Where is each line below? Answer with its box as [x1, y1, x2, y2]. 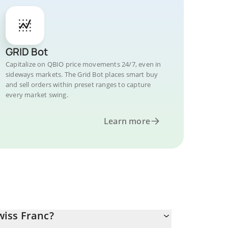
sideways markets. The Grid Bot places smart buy [6, 70, 158, 79]
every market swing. [6, 90, 68, 99]
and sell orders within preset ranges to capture [6, 80, 151, 89]
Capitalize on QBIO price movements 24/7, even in [6, 60, 161, 69]
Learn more [104, 116, 150, 127]
